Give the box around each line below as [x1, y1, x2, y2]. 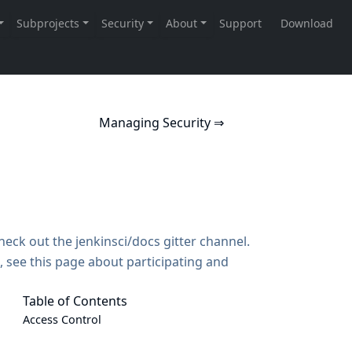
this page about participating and [29, 253, 229, 270]
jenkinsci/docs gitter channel [75, 233, 247, 250]
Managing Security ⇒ [99, 114, 225, 131]
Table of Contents [23, 292, 127, 310]
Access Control [23, 312, 101, 327]
